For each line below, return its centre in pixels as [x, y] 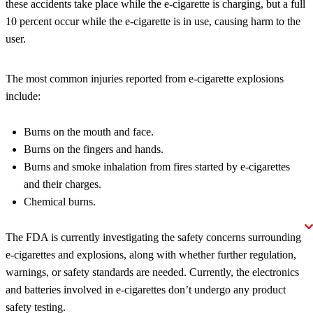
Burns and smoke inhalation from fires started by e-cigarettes [157, 167]
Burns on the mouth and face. [89, 132]
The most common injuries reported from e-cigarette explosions [145, 79]
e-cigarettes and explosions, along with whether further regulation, [151, 255]
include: [23, 96]
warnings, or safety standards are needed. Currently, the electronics [152, 272]
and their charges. [63, 184]
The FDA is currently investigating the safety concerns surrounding [153, 238]
